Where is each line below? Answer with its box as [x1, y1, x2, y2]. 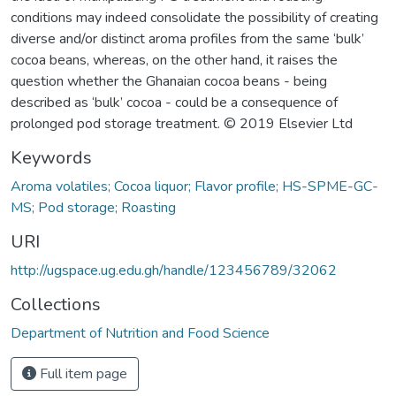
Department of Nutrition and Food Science [11, 323, 270, 343]
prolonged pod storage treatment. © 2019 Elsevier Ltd [11, 113, 353, 133]
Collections [11, 292, 101, 316]
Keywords [11, 145, 92, 170]
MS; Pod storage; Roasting [11, 197, 176, 217]
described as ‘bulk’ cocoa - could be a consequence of [11, 92, 338, 112]
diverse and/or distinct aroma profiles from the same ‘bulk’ [11, 28, 364, 49]
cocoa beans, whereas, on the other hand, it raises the [11, 49, 338, 70]
